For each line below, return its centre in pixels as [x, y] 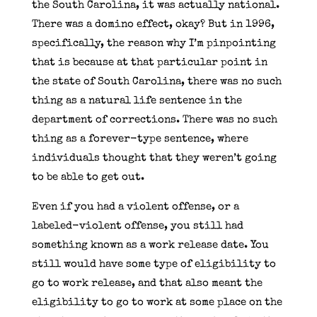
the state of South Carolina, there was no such [156, 81]
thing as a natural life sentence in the [137, 100]
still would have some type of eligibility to [154, 264]
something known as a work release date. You [150, 245]
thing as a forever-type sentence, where [140, 139]
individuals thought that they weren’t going [154, 158]
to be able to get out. [88, 177]
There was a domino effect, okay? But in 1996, [153, 24]
